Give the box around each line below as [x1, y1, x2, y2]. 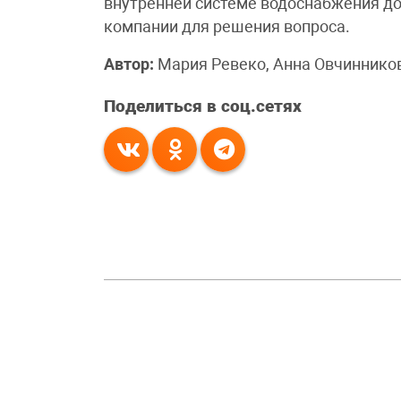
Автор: [104, 55, 155, 74]
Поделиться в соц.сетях [104, 97, 303, 117]
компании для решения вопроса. [104, 18, 351, 37]
